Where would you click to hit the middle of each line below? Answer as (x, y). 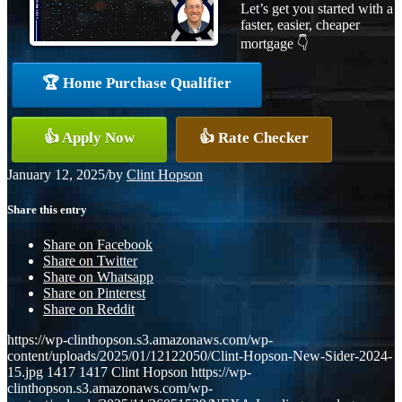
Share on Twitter (90, 261)
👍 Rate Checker (254, 137)
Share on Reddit (89, 310)
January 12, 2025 (56, 174)
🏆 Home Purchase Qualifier (137, 83)
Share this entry (47, 209)
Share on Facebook (98, 245)
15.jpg (25, 372)
